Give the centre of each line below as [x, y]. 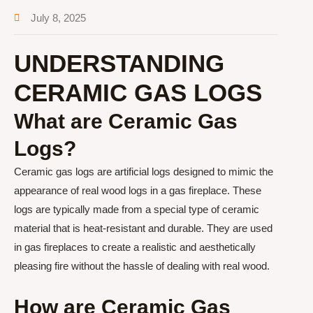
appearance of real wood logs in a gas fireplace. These [138, 190]
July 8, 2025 [58, 18]
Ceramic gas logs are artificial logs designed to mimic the [144, 172]
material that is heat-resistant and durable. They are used [143, 228]
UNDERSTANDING [119, 63]
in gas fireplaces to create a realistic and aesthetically [135, 247]
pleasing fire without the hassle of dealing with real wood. [142, 266]
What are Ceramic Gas [126, 121]
